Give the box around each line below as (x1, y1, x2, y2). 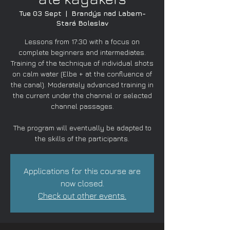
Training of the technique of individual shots (11, 59, 154, 67)
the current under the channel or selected (12, 91, 152, 100)
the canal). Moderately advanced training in (11, 80, 154, 89)
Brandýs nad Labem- (71, 9, 146, 17)
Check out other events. (38, 191, 126, 200)
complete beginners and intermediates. (18, 48, 146, 56)
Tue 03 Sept (18, 9, 62, 17)
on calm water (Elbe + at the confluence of (12, 69, 152, 78)
